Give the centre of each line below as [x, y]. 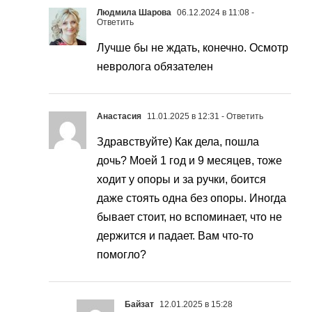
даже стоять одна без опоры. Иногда [192, 198]
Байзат [139, 305]
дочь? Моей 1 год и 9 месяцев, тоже [189, 161]
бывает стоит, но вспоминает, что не [189, 217]
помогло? [122, 255]
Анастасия [119, 117]
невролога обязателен [155, 67]
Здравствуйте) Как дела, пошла [178, 142]
